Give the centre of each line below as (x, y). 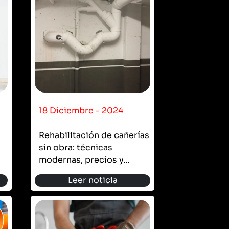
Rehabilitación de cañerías (94, 135)
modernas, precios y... (84, 159)
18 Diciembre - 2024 (81, 110)
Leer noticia (93, 180)
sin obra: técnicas (76, 147)
